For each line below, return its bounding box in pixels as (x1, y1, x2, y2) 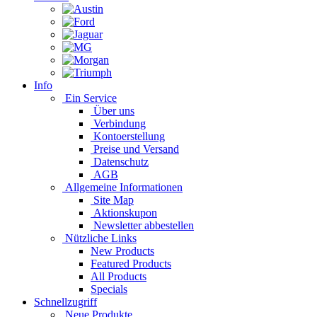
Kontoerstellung (91, 129, 165, 142)
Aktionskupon (91, 206, 157, 219)
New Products (91, 244, 154, 257)
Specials (91, 282, 127, 295)
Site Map (91, 193, 134, 206)
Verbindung (91, 117, 146, 129)
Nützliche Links (62, 231, 137, 244)
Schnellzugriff (34, 295, 97, 308)
